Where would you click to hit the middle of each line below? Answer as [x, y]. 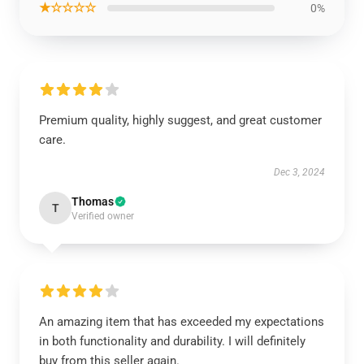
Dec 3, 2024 [299, 172]
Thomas [93, 201]
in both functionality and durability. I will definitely [172, 341]
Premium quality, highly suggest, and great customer [180, 120]
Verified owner [103, 216]
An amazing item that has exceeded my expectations [182, 322]
